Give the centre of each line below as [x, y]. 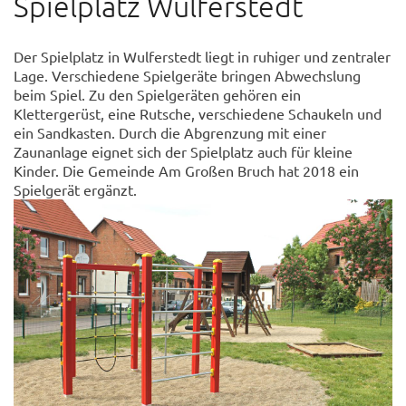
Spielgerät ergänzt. [75, 189]
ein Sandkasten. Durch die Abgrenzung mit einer [170, 132]
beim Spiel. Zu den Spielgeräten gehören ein [157, 94]
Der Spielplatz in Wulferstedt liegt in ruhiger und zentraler [202, 56]
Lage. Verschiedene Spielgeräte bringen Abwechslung [187, 75]
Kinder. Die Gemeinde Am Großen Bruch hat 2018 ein [186, 170]
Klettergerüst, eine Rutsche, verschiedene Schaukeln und [198, 113]
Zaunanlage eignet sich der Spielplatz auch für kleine [183, 151]
